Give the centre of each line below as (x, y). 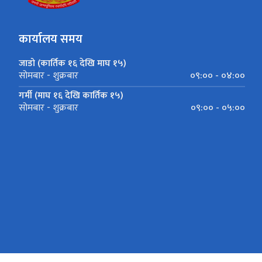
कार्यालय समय (51, 39)
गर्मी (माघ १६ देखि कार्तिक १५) (71, 95)
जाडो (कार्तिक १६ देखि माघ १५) (73, 63)
